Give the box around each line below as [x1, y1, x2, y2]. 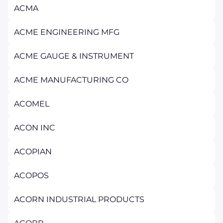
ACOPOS [14, 171, 49, 180]
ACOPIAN [14, 147, 52, 156]
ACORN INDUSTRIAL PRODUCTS [14, 195, 144, 204]
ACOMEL [14, 99, 49, 109]
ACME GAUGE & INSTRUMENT [14, 51, 134, 61]
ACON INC [14, 123, 55, 132]
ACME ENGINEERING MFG [14, 27, 119, 37]
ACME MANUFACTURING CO [14, 75, 128, 85]
